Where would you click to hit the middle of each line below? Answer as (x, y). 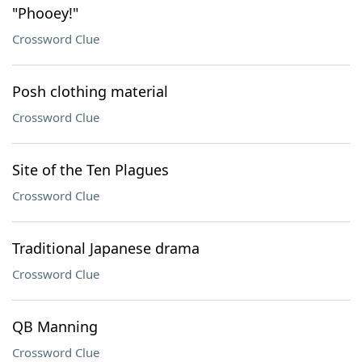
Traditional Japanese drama (106, 248)
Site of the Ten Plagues (90, 170)
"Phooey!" (45, 13)
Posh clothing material (90, 91)
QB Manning (55, 326)
